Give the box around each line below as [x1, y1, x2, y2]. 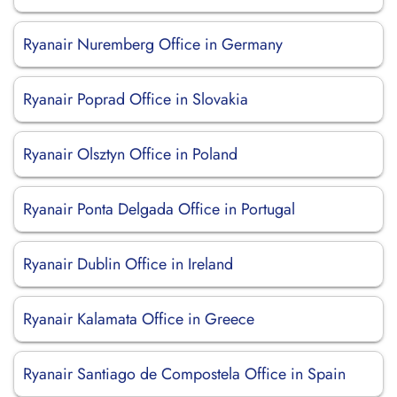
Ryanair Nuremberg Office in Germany [23, 33, 283, 56]
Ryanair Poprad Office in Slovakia [23, 88, 248, 111]
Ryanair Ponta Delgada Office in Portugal [23, 198, 295, 221]
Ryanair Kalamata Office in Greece [23, 307, 254, 331]
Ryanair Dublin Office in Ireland [23, 253, 233, 276]
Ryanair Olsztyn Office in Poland [23, 143, 237, 166]
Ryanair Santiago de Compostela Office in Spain [23, 362, 346, 385]
